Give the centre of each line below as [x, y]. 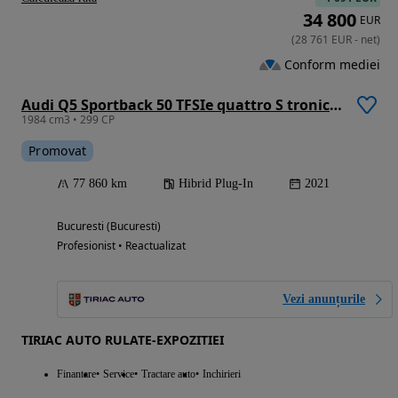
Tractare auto [168, 374]
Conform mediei [332, 64]
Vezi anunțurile [324, 298]
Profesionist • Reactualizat [121, 245]
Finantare [76, 374]
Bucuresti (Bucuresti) [109, 226]
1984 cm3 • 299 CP [68, 119]
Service [119, 374]
